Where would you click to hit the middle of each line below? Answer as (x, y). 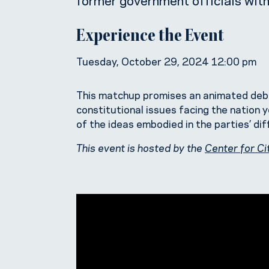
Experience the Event (150, 37)
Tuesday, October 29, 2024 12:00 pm (166, 61)
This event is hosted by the (141, 147)
